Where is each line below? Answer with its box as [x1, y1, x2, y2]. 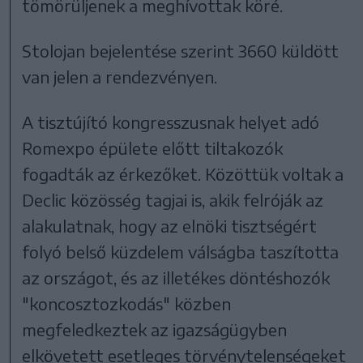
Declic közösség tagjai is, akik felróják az [22, 190, 324, 211]
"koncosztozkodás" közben [22, 293, 232, 314]
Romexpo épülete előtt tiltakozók [22, 138, 284, 159]
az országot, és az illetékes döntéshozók [22, 267, 331, 288]
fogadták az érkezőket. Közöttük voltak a [22, 164, 344, 185]
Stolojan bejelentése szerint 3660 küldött [22, 41, 340, 62]
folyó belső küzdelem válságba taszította [22, 241, 340, 263]
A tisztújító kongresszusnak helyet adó [22, 112, 320, 133]
